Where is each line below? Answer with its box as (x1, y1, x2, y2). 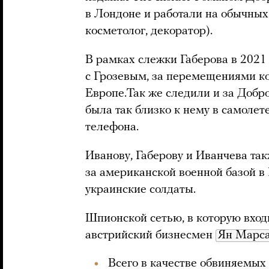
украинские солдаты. (85, 184, 196, 196)
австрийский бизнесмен (85, 229, 216, 241)
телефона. (85, 121, 139, 133)
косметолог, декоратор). (85, 25, 213, 37)
